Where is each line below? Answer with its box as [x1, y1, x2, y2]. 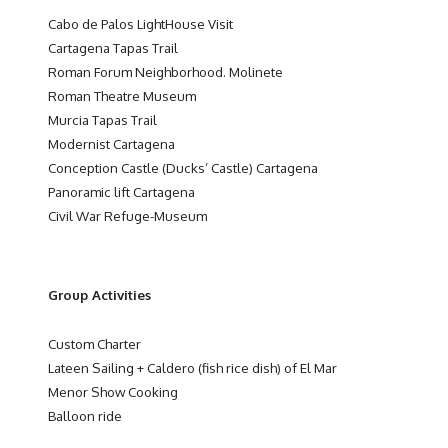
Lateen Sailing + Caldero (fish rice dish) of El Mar [48, 358, 337, 376]
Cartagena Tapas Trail [48, 38, 178, 56]
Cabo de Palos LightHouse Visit [48, 14, 233, 32]
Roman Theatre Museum [48, 86, 196, 104]
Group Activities [48, 285, 151, 303]
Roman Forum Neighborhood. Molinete [48, 62, 283, 80]
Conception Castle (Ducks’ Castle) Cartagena [48, 158, 318, 176]
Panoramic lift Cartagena [48, 182, 195, 200]
